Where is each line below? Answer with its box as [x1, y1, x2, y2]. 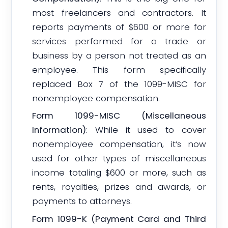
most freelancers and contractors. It [32, 6, 206, 19]
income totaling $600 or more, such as [32, 166, 206, 179]
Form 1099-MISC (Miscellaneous [32, 109, 206, 122]
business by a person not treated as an [32, 49, 206, 62]
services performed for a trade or [32, 35, 206, 47]
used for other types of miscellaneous [32, 152, 206, 165]
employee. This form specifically [32, 63, 206, 76]
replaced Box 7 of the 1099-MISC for [32, 77, 206, 90]
